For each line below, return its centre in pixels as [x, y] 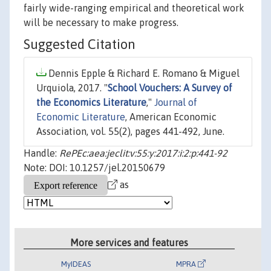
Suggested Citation [80, 44]
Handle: [41, 153]
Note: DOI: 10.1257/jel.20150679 [94, 168]
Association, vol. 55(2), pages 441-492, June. [130, 132]
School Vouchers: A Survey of [170, 88]
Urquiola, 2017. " [72, 88]
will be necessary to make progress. [101, 23]
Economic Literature [81, 117]
